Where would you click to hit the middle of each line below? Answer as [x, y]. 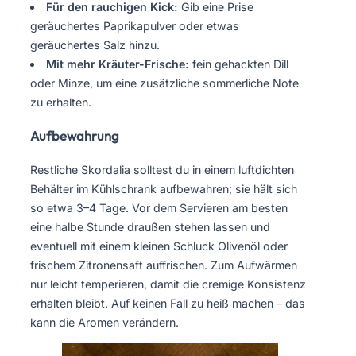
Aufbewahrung [75, 136]
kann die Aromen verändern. [104, 322]
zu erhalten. [61, 102]
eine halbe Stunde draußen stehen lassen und [150, 226]
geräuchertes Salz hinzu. [95, 44]
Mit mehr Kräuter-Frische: [118, 64]
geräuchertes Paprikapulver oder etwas [135, 25]
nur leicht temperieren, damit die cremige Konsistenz [168, 284]
